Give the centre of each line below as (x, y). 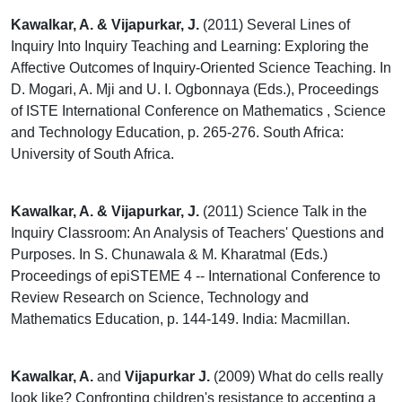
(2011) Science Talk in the (283, 211)
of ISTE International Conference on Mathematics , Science (198, 111)
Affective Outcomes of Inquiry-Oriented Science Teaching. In (201, 68)
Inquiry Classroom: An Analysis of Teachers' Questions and (197, 233)
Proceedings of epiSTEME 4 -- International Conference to (196, 276)
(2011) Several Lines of (275, 25)
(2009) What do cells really (297, 376)
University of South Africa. (92, 154)
